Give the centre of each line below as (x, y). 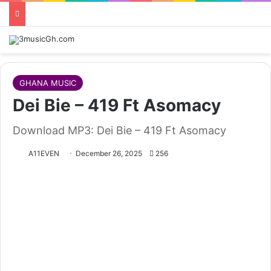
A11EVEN (44, 153)
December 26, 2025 (109, 153)
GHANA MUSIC (48, 83)
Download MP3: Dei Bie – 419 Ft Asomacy (119, 130)
